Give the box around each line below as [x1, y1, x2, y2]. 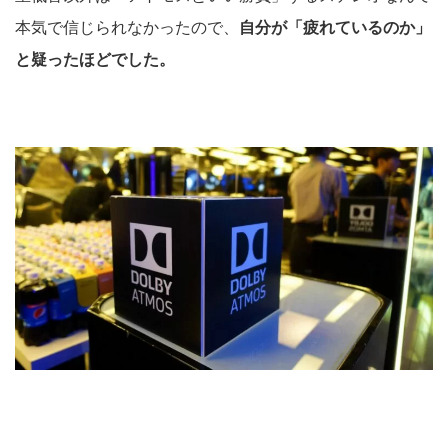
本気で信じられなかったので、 [15, 16, 239, 37]
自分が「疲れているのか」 [239, 16, 431, 37]
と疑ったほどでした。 [15, 48, 175, 69]
